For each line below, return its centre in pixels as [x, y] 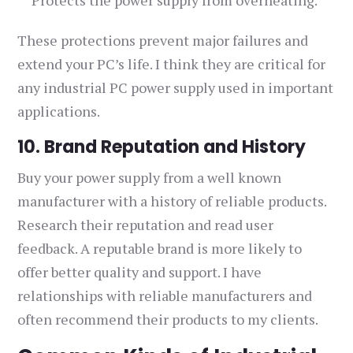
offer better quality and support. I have [140, 272]
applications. [59, 111]
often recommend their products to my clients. [168, 320]
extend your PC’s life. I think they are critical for [172, 64]
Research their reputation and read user [146, 225]
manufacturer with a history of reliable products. [172, 201]
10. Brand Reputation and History [162, 147]
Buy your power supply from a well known [150, 178]
